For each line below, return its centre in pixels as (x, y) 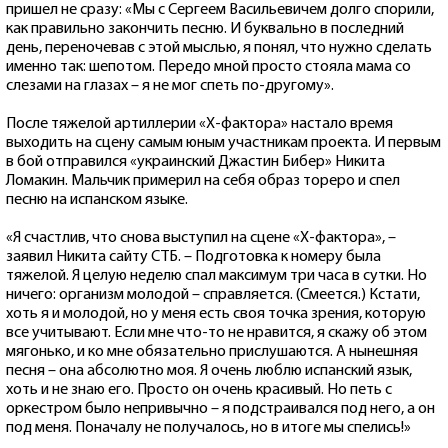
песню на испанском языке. (97, 199)
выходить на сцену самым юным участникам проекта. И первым (223, 142)
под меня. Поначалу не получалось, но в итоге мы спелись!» (208, 427)
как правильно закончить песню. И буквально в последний (205, 28)
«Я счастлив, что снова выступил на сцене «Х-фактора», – (201, 237)
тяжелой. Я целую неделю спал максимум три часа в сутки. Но (216, 275)
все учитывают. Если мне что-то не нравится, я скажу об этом (216, 332)
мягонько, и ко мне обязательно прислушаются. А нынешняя (212, 351)
